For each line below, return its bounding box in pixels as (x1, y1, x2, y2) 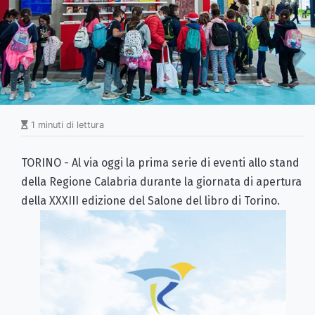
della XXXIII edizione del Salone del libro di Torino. (21, 193, 280, 207)
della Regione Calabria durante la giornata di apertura (21, 174, 302, 188)
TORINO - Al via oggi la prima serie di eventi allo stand (21, 155, 300, 169)
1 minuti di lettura (28, 119, 104, 130)
